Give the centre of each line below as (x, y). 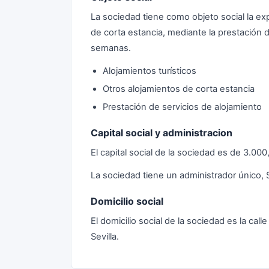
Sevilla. (105, 237)
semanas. (111, 48)
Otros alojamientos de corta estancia (179, 89)
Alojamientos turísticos (150, 71)
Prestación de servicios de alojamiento (182, 107)
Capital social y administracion (162, 133)
